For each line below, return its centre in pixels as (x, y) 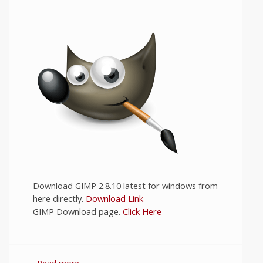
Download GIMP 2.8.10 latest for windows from (125, 186)
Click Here (142, 211)
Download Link (114, 198)
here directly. (59, 198)
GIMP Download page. (78, 211)
